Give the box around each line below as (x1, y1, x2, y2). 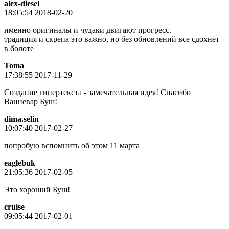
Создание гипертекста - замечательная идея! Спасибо (4, 87, 191, 97)
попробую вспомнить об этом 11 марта (4, 141, 140, 150)
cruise (4, 202, 25, 211)
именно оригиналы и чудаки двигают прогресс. (4, 25, 171, 34)
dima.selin (4, 114, 39, 123)
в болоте (4, 43, 34, 53)
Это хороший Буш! (4, 185, 70, 194)
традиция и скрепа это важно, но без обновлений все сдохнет (4, 34, 219, 43)
